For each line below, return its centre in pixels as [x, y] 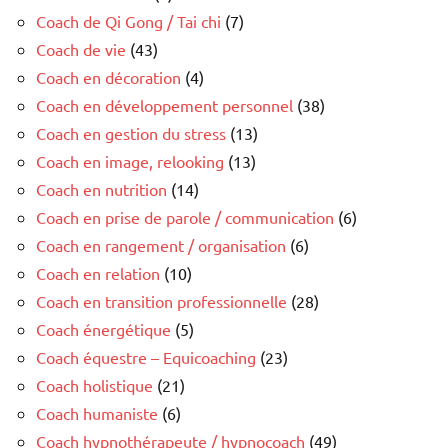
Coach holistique [94, 384]
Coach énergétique [103, 328]
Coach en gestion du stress [131, 132]
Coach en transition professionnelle [161, 300]
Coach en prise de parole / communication [185, 216]
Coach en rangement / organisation [161, 244]
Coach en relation [98, 272]
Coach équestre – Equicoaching [146, 356]
